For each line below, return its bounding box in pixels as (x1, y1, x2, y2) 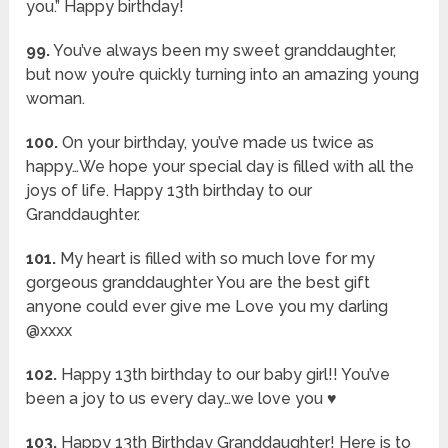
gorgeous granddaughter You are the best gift (26, 273, 371, 293)
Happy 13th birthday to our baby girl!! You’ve (57, 365, 391, 385)
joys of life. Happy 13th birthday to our (26, 181, 313, 201)
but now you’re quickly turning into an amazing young (26, 65, 420, 85)
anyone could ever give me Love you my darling (26, 297, 389, 317)
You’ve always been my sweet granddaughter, (50, 41, 397, 61)
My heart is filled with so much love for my (56, 249, 376, 269)
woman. (26, 89, 86, 109)
